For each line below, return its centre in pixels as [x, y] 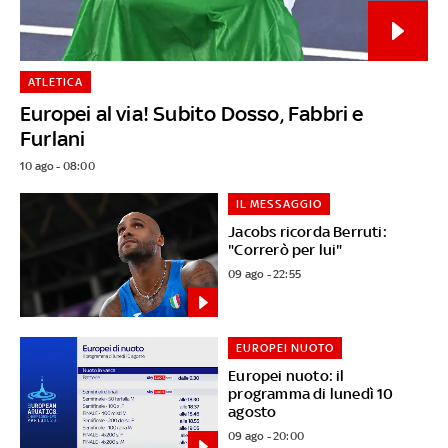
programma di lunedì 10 [311, 394]
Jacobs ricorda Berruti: [307, 232]
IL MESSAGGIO [279, 204]
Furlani [52, 139]
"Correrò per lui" [285, 250]
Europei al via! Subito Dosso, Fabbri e [191, 114]
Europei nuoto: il [286, 376]
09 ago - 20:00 [266, 436]
